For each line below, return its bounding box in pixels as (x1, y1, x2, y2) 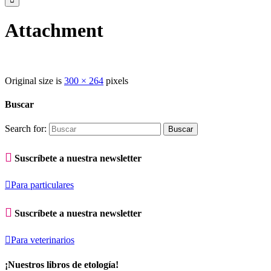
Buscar (5, 99, 34, 110)
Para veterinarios (11, 235, 74, 246)
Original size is (5, 75, 64, 86)
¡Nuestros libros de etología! (5, 259, 119, 270)
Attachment (5, 19, 103, 42)
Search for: (5, 123, 47, 134)
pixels (103, 75, 128, 86)
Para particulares (11, 179, 74, 190)
